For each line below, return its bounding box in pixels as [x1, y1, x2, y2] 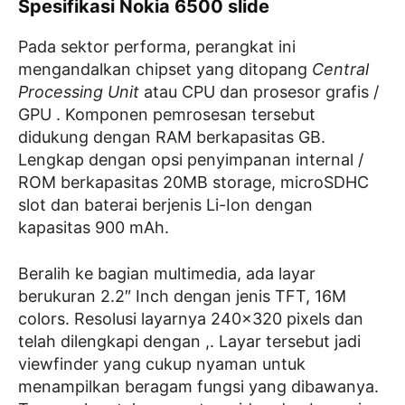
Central [312, 60, 369, 80]
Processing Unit [18, 82, 139, 102]
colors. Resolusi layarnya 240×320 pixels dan [18, 309, 363, 329]
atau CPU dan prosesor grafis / [139, 82, 379, 102]
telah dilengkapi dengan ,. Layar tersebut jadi [18, 332, 361, 352]
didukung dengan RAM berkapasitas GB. [18, 127, 325, 147]
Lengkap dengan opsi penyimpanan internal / [18, 150, 363, 170]
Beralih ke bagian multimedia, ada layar [18, 264, 316, 284]
